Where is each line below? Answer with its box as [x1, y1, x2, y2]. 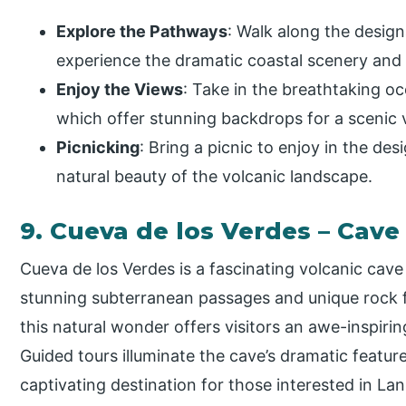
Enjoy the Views [56, 80, 184, 100]
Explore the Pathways [56, 22, 228, 42]
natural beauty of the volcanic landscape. [56, 167, 373, 187]
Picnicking [56, 138, 140, 158]
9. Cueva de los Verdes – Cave [20, 217, 401, 246]
